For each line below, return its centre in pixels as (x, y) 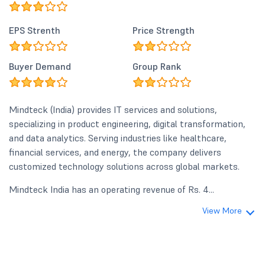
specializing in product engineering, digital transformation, (127, 124)
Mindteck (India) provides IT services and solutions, (113, 109)
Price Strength (164, 30)
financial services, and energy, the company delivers (115, 152)
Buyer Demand (40, 66)
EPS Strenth (35, 30)
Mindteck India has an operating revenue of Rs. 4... (112, 189)
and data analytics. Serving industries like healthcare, (118, 138)
